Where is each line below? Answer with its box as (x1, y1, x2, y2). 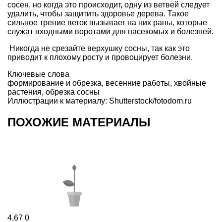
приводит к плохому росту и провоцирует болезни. (7, 53, 193, 61)
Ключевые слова (7, 69, 69, 78)
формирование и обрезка (7, 78, 102, 87)
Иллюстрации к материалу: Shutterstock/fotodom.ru (7, 96, 192, 105)
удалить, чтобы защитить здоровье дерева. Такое (7, 9, 189, 18)
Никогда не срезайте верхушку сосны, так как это (7, 44, 190, 53)
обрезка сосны (46, 87, 100, 96)
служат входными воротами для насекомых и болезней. (7, 27, 214, 36)
